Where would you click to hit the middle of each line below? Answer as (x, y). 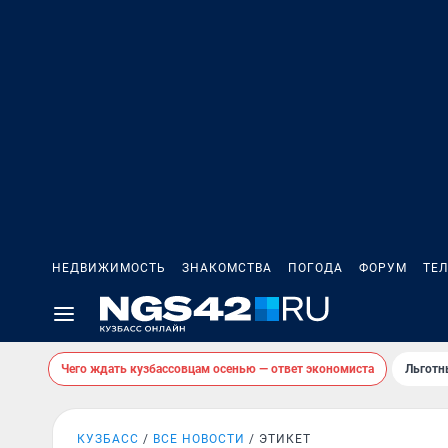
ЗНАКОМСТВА (227, 268)
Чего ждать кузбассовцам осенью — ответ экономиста (217, 369)
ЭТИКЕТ (285, 439)
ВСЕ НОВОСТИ (199, 439)
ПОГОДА (315, 268)
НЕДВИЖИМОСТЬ (109, 268)
